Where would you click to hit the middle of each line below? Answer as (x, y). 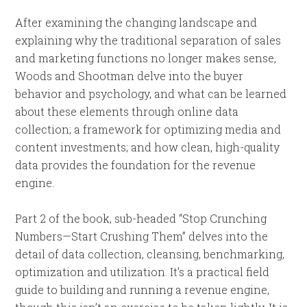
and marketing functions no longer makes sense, (146, 58)
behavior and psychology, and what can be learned (151, 94)
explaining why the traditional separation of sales (148, 40)
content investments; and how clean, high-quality (148, 147)
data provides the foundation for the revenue (136, 165)
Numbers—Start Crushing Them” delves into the (142, 236)
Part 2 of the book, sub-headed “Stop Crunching (141, 218)
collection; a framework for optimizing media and (148, 129)
